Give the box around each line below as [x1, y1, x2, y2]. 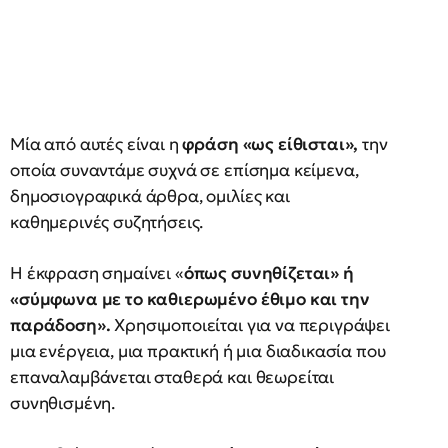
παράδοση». [10, 314, 111, 336]
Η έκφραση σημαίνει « [10, 262, 184, 284]
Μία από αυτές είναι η [10, 133, 183, 155]
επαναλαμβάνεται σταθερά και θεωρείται [10, 366, 335, 388]
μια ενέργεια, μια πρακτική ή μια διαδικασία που [10, 340, 386, 362]
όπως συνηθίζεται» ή [183, 262, 354, 284]
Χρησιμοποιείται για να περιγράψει [110, 314, 390, 336]
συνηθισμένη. [10, 392, 116, 414]
